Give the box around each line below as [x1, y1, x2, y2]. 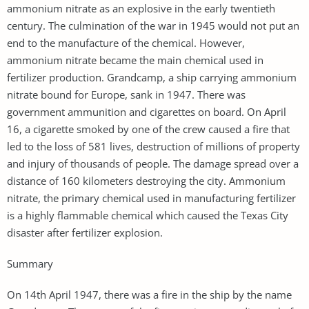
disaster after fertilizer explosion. [7, 225, 163, 239]
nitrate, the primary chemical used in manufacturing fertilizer [7, 190, 296, 205]
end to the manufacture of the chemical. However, [7, 35, 245, 50]
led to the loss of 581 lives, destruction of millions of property [7, 139, 300, 153]
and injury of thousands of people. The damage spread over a [7, 156, 299, 170]
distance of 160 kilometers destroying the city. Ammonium [7, 173, 286, 188]
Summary [7, 256, 53, 270]
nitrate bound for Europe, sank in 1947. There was [7, 87, 246, 101]
